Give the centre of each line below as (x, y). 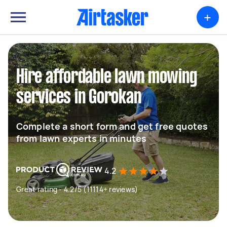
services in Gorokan (79, 98)
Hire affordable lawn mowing (107, 78)
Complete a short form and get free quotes (112, 126)
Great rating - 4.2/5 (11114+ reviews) (77, 189)
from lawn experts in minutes (82, 138)
